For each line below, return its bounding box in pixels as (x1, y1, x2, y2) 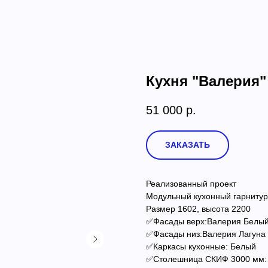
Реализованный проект (146, 178, 236, 188)
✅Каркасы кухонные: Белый (146, 241, 256, 251)
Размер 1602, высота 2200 (146, 203, 251, 214)
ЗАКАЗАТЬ (165, 139, 210, 150)
